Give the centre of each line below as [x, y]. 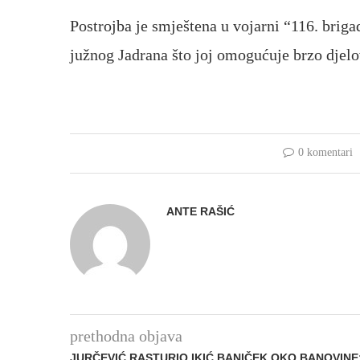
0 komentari [325, 152]
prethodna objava [126, 335]
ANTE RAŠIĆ [200, 211]
